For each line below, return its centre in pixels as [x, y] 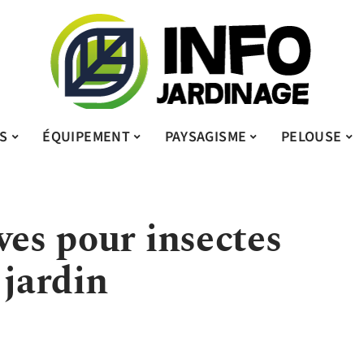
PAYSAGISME [206, 136]
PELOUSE [311, 136]
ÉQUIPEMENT [87, 136]
